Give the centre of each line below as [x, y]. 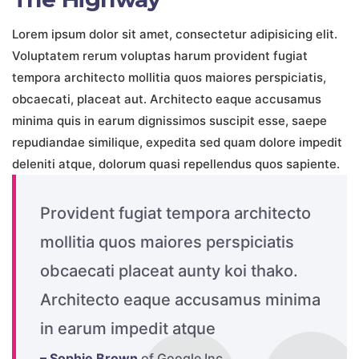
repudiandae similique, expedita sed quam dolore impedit [177, 142]
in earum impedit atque [128, 329]
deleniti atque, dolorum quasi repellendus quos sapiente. [176, 164]
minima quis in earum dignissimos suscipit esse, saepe [169, 121]
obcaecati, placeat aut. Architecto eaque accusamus [167, 99]
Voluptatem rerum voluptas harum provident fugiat [160, 56]
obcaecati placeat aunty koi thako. [169, 271]
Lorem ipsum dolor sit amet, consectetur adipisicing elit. [175, 34]
